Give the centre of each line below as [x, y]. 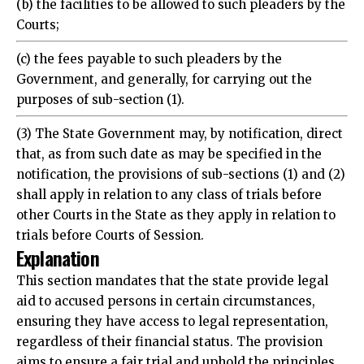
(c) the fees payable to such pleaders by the [149, 47]
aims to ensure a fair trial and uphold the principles [175, 350]
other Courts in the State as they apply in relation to [176, 203]
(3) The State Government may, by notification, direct [180, 122]
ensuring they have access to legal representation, [172, 310]
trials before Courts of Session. [110, 223]
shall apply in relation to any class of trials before [169, 183]
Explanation [58, 246]
